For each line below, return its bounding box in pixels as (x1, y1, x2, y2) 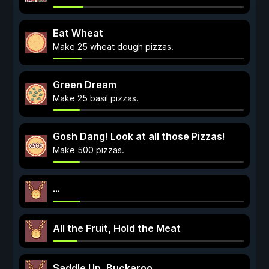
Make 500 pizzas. (53, 145, 124, 155)
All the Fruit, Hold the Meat (53, 222, 181, 234)
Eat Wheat (53, 27, 103, 39)
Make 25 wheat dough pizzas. (53, 41, 174, 52)
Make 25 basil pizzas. (53, 93, 139, 103)
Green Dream (53, 79, 116, 91)
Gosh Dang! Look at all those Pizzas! (53, 130, 225, 142)
